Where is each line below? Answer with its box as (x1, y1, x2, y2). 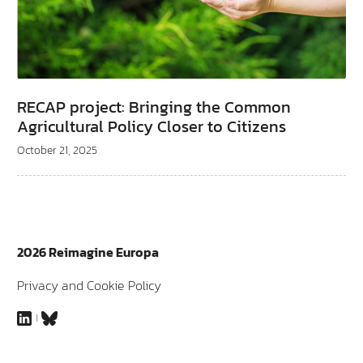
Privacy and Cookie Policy (17, 275, 161, 295)
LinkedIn (16, 308, 62, 328)
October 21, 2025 (17, 141, 97, 159)
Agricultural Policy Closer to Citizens (17, 113, 286, 139)
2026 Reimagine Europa (17, 241, 159, 262)
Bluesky (41, 308, 85, 328)
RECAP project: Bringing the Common (17, 94, 291, 119)
